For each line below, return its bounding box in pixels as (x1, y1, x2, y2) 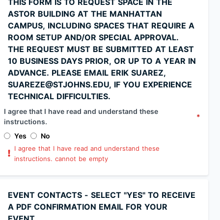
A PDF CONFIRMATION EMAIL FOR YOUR (8, 202, 167, 212)
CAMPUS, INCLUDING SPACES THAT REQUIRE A (8, 21, 194, 30)
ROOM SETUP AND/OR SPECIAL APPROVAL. (8, 32, 179, 42)
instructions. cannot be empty (14, 155, 109, 163)
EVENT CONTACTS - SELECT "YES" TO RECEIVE (8, 190, 195, 200)
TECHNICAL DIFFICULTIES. (8, 91, 110, 101)
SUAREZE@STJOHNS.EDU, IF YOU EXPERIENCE (8, 80, 192, 89)
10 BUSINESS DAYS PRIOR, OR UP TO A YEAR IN (8, 56, 196, 66)
